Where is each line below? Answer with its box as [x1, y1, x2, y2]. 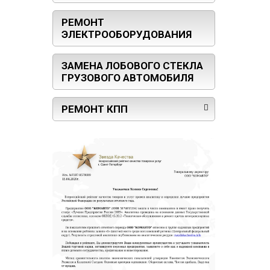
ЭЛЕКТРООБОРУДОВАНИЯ [61, 28, 192, 41]
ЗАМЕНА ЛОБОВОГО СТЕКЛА [61, 60, 203, 72]
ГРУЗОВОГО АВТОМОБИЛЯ [61, 72, 193, 84]
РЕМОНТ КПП [61, 103, 128, 116]
